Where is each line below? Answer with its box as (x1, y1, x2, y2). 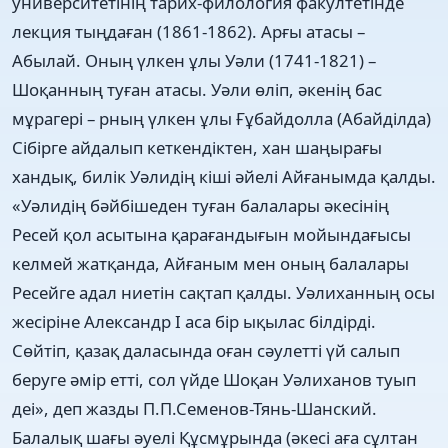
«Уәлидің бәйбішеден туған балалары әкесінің (12, 193, 389, 217)
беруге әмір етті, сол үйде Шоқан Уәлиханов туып (12, 367, 416, 391)
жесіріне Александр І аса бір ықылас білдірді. (12, 309, 376, 333)
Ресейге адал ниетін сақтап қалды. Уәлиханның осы (12, 280, 435, 304)
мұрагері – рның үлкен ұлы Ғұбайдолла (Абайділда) (12, 106, 431, 130)
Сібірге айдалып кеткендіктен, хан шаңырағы (12, 135, 382, 159)
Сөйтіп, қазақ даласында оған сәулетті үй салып (12, 338, 400, 362)
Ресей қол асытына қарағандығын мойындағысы (12, 222, 411, 246)
